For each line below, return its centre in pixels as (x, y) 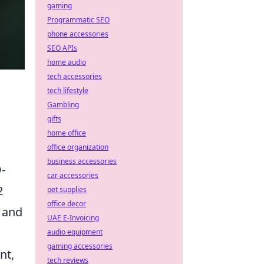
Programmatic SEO (78, 20)
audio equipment (75, 232)
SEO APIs (62, 48)
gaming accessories (80, 246)
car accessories (73, 175)
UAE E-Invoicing (73, 218)
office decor (67, 204)
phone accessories (78, 34)
